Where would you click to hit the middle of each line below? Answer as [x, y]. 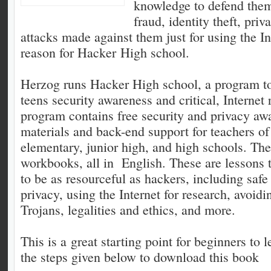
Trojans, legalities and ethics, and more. [128, 210]
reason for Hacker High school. [105, 52]
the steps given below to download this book [140, 257]
